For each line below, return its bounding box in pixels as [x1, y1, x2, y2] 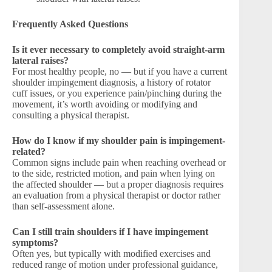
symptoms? [12, 237, 58, 248]
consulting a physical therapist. [12, 110, 129, 120]
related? [12, 146, 46, 157]
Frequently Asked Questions [12, 19, 128, 29]
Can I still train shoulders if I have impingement [12, 226, 208, 237]
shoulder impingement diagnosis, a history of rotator [12, 77, 211, 87]
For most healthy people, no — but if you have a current [12, 66, 227, 76]
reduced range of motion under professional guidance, [12, 259, 218, 270]
